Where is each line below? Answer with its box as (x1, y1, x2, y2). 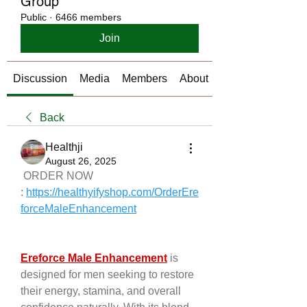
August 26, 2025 (45, 156, 116, 167)
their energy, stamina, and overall (21, 285, 181, 297)
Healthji (45, 141, 83, 153)
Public (21, 12, 47, 23)
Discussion (13, 73, 67, 84)
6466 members (56, 12, 121, 23)
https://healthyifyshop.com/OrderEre (26, 186, 199, 198)
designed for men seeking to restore (21, 269, 194, 280)
